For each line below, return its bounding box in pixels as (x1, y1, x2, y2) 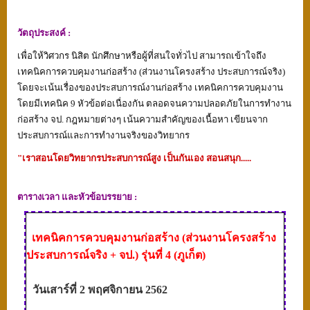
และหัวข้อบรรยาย (62, 192, 134, 203)
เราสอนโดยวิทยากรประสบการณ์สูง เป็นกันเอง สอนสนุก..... (22, 153, 251, 164)
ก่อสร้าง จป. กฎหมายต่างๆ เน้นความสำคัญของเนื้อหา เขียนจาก (17, 114, 268, 125)
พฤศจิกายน (88, 284, 143, 296)
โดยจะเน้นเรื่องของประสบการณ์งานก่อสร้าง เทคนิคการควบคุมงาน (17, 82, 283, 93)
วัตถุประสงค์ (17, 28, 66, 39)
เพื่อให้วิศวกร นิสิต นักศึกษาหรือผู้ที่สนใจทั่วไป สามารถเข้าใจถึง (17, 51, 266, 62)
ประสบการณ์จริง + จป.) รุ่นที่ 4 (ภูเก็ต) (26, 249, 206, 262)
